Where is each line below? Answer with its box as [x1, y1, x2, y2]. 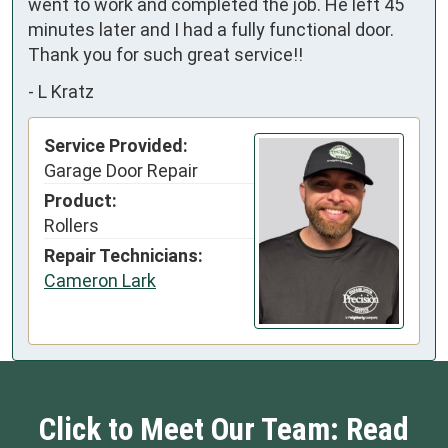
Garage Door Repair [44, 159, 198, 181]
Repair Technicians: [44, 244, 203, 266]
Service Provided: [44, 134, 188, 156]
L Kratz [38, 81, 94, 103]
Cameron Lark [44, 269, 156, 291]
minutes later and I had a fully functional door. [28, 18, 394, 40]
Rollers [44, 214, 99, 236]
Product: [44, 189, 117, 211]
